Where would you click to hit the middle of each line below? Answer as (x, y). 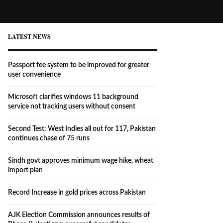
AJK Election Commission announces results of (79, 215)
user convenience (34, 75)
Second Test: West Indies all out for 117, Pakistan (82, 129)
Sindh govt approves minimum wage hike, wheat (81, 161)
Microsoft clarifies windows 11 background (73, 97)
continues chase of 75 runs (49, 138)
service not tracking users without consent (72, 107)
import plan (25, 170)
